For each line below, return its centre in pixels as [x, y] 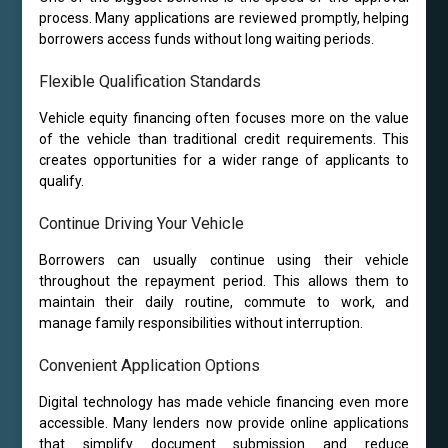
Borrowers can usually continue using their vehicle [224, 260]
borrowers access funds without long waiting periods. [206, 39]
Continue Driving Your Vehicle [141, 224]
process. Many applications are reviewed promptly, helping [224, 18]
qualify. [61, 181]
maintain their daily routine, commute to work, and [224, 302]
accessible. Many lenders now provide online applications [224, 423]
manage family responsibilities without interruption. [200, 323]
